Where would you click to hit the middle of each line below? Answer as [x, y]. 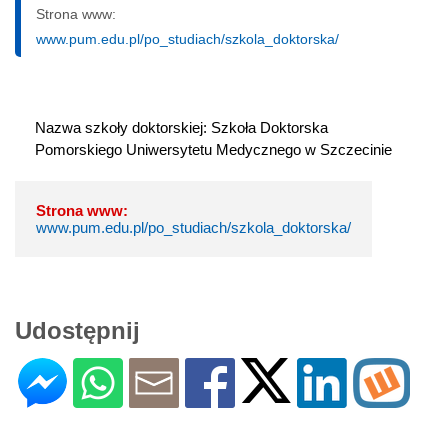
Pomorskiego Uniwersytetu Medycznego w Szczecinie [213, 150]
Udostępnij [77, 331]
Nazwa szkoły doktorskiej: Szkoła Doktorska [181, 128]
